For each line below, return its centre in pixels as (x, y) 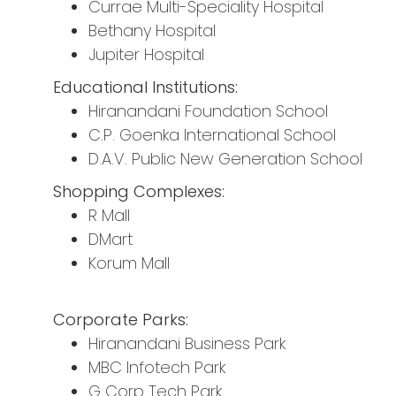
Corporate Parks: (121, 320)
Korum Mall (129, 263)
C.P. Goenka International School (212, 135)
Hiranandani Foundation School (208, 111)
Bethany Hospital (152, 31)
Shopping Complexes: (139, 192)
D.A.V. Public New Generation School (225, 159)
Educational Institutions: (145, 88)
